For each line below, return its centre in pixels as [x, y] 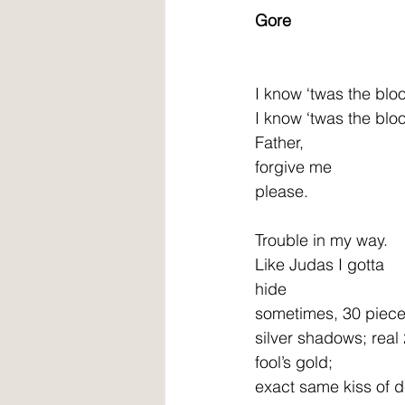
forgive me [293, 166]
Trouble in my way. [321, 240]
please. [282, 191]
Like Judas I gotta [320, 264]
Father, [279, 142]
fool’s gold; [294, 362]
